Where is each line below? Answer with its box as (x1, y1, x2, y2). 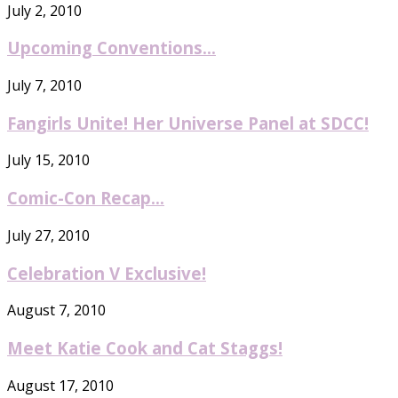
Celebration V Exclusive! (7, 261, 206, 284)
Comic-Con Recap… (7, 187, 164, 210)
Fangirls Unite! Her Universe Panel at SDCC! (7, 111, 369, 134)
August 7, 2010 (7, 300, 106, 321)
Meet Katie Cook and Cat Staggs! (7, 337, 283, 360)
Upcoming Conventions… (7, 36, 216, 60)
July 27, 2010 (7, 225, 90, 245)
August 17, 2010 (7, 375, 114, 395)
